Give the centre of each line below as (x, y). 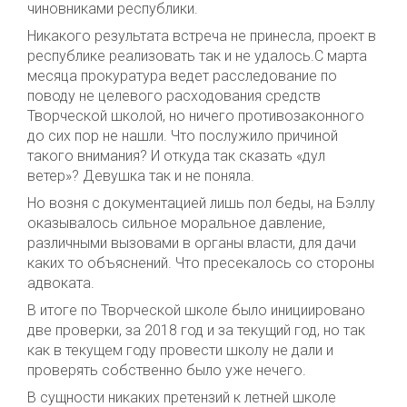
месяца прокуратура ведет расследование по (182, 75)
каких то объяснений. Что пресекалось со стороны (201, 263)
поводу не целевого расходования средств (174, 95)
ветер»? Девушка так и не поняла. (141, 175)
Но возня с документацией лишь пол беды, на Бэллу (201, 203)
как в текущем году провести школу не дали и (180, 350)
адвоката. (61, 283)
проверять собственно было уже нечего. (167, 370)
